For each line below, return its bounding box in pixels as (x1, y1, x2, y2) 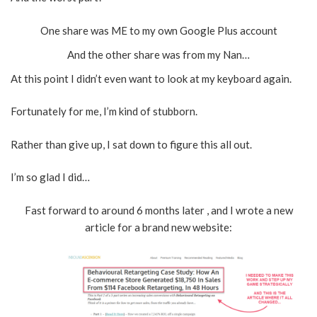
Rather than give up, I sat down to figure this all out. (11, 137, 252, 151)
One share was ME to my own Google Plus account (40, 23, 277, 37)
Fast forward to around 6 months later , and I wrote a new (24, 203, 293, 217)
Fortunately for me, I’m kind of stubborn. (11, 105, 197, 118)
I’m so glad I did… (11, 171, 90, 184)
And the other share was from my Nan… (67, 47, 250, 61)
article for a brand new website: (85, 220, 232, 234)
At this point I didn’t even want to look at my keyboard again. (11, 71, 292, 85)
